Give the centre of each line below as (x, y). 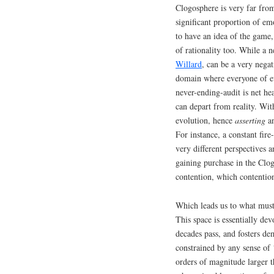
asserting (250, 120)
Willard (189, 64)
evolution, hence (205, 120)
